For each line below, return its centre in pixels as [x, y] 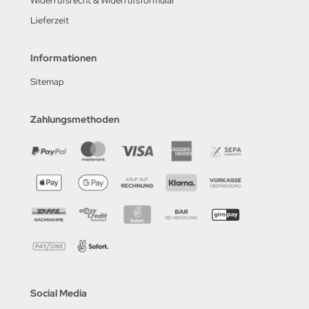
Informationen [63, 58]
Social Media [59, 293]
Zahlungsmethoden [75, 119]
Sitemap [47, 81]
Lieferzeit [50, 20]
